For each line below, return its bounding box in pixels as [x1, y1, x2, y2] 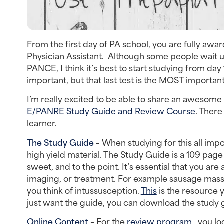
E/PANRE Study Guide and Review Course [26, 104, 195, 117]
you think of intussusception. [26, 183, 141, 196]
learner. [26, 116, 57, 129]
